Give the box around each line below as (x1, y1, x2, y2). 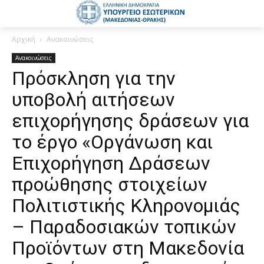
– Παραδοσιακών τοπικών (12, 215, 236, 238)
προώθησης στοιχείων (12, 173, 207, 196)
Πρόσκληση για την (12, 67, 176, 90)
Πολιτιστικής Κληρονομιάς (12, 194, 240, 217)
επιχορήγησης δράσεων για (12, 109, 249, 132)
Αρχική (12, 34, 35, 44)
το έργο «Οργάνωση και (12, 130, 213, 153)
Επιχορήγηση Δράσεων (12, 151, 210, 174)
